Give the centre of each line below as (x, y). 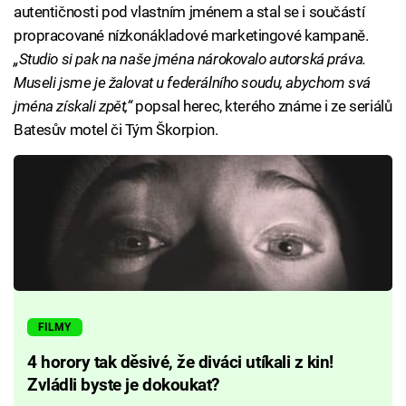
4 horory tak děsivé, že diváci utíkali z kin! (180, 363)
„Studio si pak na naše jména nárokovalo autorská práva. (190, 58)
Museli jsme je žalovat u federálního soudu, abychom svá (192, 82)
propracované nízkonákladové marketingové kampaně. (191, 35)
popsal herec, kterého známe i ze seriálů (262, 106)
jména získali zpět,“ (73, 106)
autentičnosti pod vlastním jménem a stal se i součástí (189, 11)
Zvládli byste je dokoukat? (123, 386)
